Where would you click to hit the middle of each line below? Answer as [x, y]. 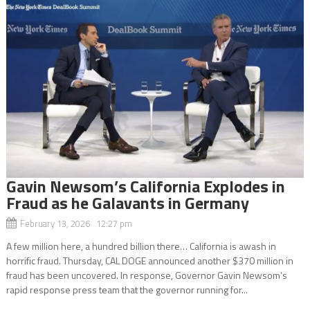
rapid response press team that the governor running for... [127, 289]
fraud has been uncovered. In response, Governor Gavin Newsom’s [146, 275]
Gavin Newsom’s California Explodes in [145, 186]
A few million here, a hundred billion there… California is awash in [141, 246]
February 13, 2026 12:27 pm [76, 223]
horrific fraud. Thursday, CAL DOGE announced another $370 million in [149, 260]
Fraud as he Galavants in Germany [127, 202]
